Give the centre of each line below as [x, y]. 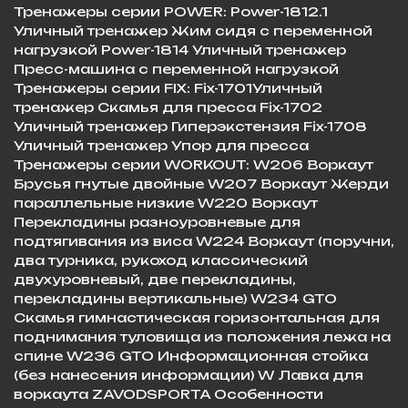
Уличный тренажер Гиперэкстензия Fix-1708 [190, 126]
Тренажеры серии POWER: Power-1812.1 [171, 11]
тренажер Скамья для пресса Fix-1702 [168, 107]
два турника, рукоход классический [161, 260]
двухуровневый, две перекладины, [155, 279]
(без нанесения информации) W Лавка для [189, 374]
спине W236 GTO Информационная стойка [191, 355]
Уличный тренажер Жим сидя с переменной [193, 30]
